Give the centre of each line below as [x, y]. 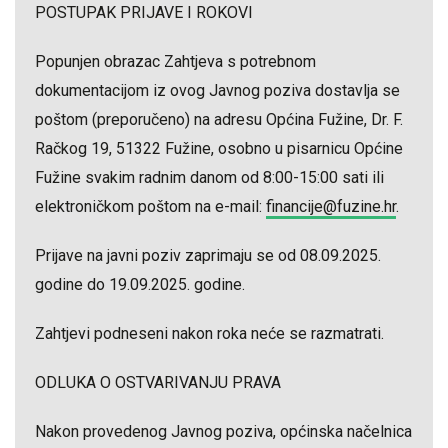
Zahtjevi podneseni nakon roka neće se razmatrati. [209, 333]
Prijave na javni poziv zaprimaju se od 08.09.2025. [208, 255]
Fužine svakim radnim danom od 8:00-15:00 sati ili [209, 177]
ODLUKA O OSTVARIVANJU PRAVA [158, 382]
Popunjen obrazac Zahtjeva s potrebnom [175, 61]
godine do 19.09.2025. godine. [140, 284]
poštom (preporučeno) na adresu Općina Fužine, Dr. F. [219, 119]
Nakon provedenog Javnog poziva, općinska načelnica [223, 431]
